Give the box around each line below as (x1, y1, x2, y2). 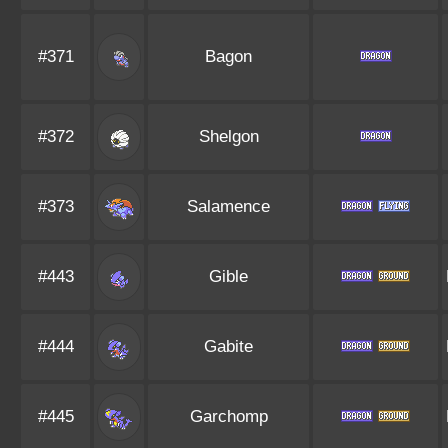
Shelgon (198, 127, 259, 146)
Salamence (187, 197, 270, 216)
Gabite (204, 337, 253, 356)
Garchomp (189, 407, 268, 426)
